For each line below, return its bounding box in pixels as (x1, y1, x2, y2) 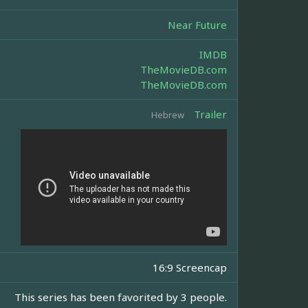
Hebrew (151, 109, 184, 122)
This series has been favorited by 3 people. (14, 289, 227, 304)
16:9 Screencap (153, 260, 227, 274)
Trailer (194, 107, 227, 122)
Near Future (168, 18, 227, 32)
